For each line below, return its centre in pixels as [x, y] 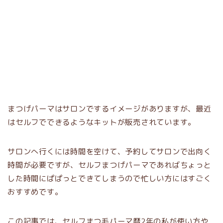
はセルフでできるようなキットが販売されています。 [102, 122]
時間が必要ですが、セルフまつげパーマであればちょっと [110, 165]
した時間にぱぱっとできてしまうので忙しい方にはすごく [110, 179]
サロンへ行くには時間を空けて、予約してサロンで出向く [110, 152]
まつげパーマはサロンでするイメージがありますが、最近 [110, 109]
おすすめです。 [35, 192]
